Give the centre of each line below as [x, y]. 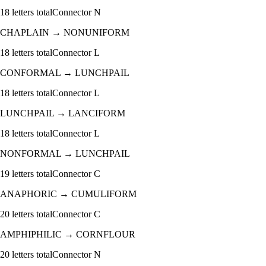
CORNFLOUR [106, 235]
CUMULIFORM [104, 194]
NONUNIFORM [96, 33]
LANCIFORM [97, 113]
